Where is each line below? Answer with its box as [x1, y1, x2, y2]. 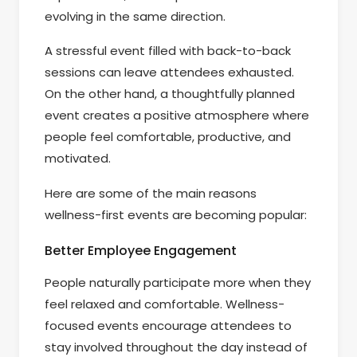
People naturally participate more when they [45, 274, 311, 292]
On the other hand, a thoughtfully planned [45, 85, 295, 103]
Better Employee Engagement [45, 241, 237, 261]
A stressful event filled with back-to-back [45, 42, 291, 60]
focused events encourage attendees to [45, 317, 292, 335]
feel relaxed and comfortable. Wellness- [45, 296, 284, 313]
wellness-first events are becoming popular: [45, 206, 307, 223]
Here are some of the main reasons [45, 184, 257, 202]
